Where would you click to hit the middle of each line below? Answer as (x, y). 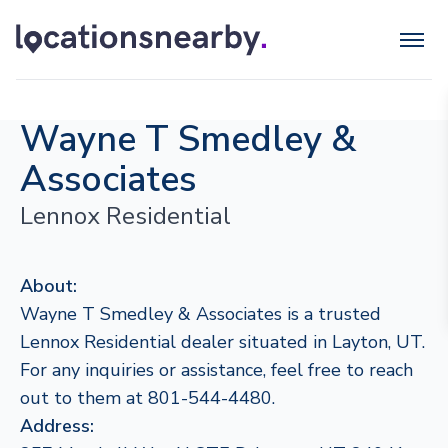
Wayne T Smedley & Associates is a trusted (200, 314)
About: (48, 286)
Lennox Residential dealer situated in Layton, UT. (222, 342)
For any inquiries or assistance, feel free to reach (216, 370)
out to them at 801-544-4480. (147, 398)
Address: (57, 426)
